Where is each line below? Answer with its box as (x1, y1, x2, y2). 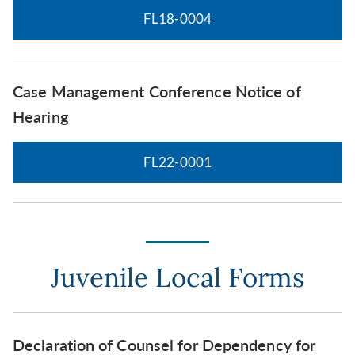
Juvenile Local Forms (50, 260, 305, 294)
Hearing (13, 107, 68, 127)
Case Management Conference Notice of (13, 82, 301, 101)
